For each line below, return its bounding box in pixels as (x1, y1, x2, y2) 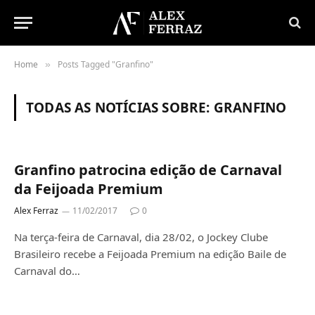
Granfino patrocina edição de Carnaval (14, 160, 282, 179)
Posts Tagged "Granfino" (58, 58, 153, 70)
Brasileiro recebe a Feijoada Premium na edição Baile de (14, 247, 286, 261)
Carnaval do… (14, 264, 80, 278)
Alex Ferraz (14, 205, 58, 217)
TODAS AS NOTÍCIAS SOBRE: (26, 98, 214, 117)
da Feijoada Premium (14, 179, 163, 198)
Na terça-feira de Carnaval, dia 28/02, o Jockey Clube (14, 230, 268, 244)
